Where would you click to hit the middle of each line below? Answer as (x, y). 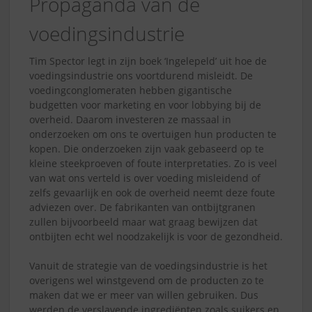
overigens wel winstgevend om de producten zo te (147, 280)
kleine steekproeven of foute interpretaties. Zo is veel (153, 163)
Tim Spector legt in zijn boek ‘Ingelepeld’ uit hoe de (148, 61)
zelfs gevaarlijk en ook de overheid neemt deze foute (152, 192)
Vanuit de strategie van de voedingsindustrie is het (148, 265)
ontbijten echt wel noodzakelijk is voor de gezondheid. (156, 236)
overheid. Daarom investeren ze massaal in (130, 119)
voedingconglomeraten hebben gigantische (131, 90)
